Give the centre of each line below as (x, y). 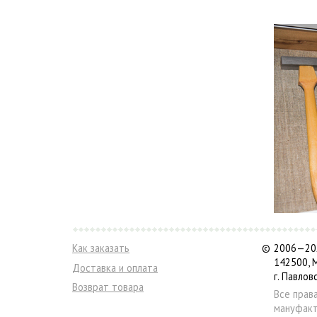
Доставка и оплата (115, 267)
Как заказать (101, 248)
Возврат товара (108, 287)
